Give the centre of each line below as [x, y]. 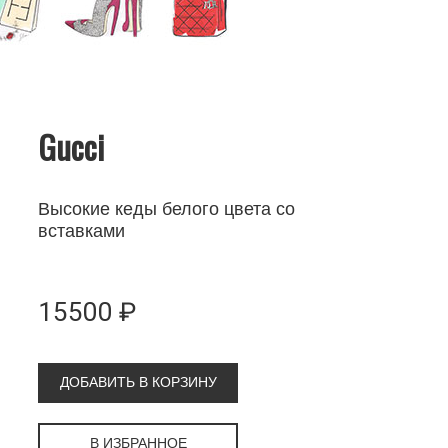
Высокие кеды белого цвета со [167, 208]
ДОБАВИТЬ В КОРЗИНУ [138, 381]
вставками [82, 230]
